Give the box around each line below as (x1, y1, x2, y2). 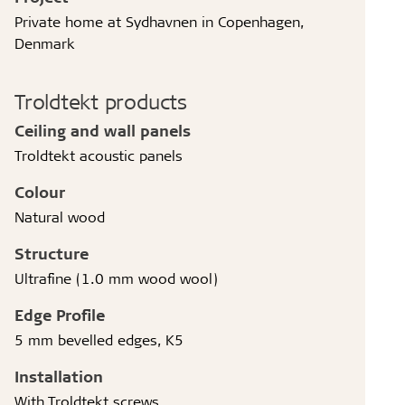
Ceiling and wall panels (14, 119, 192, 140)
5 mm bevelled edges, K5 (14, 329, 184, 349)
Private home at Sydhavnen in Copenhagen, (14, 11, 305, 31)
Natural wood (14, 206, 106, 226)
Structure (14, 242, 89, 263)
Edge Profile (14, 304, 106, 325)
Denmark (14, 33, 76, 52)
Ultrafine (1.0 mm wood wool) (14, 268, 219, 287)
